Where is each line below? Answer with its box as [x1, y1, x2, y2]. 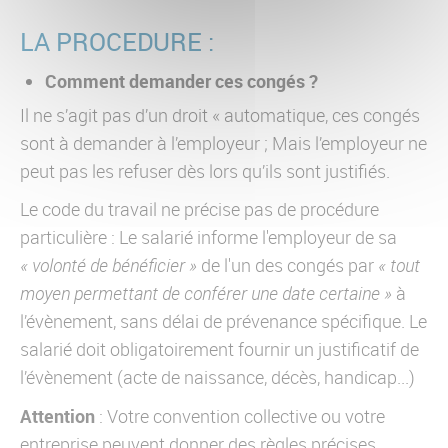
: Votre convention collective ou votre [95, 404, 385, 428]
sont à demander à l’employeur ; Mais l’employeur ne [20, 131, 427, 155]
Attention [20, 403, 95, 428]
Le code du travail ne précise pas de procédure [20, 197, 379, 221]
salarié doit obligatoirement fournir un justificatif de [20, 337, 419, 361]
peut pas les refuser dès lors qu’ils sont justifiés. [20, 159, 394, 183]
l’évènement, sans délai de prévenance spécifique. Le [20, 309, 427, 333]
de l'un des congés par [197, 253, 378, 277]
